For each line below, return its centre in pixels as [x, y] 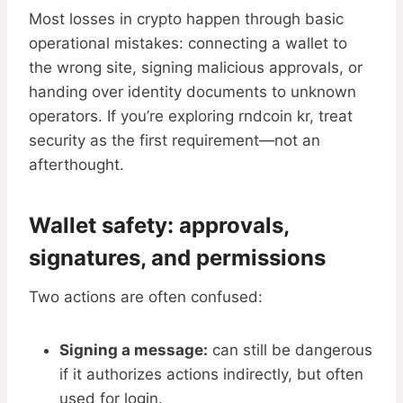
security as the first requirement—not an [175, 141]
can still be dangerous [290, 350]
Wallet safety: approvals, [159, 226]
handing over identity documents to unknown [193, 92]
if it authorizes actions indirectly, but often [211, 375]
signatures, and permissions [177, 258]
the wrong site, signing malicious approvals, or [196, 68]
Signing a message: [134, 350]
